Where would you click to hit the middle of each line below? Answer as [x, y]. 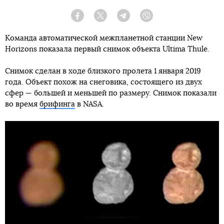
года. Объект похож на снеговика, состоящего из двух [103, 82]
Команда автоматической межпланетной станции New [104, 38]
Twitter [115, 19]
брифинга [57, 104]
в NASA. [89, 104]
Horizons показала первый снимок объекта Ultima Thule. [107, 49]
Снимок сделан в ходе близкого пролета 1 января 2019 [103, 71]
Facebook [96, 19]
